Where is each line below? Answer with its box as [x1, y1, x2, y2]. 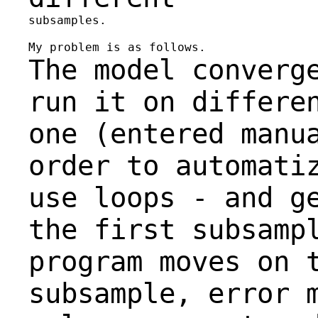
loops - [94, 181, 224, 214]
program [28, 245, 159, 278]
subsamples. [28, 13, 106, 27]
